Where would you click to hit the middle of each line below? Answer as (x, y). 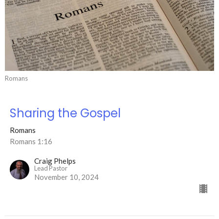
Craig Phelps (55, 161)
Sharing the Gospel (65, 113)
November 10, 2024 (66, 177)
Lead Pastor (51, 168)
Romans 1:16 (31, 141)
